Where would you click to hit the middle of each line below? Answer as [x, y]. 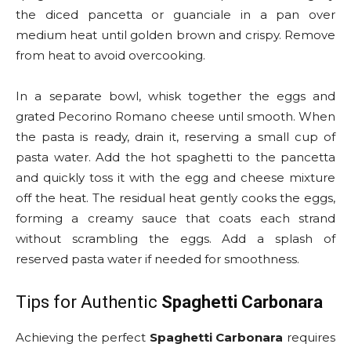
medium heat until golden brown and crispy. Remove [175, 35]
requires [309, 338]
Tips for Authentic [89, 302]
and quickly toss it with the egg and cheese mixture [175, 178]
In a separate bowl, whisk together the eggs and [175, 96]
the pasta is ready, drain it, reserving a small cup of [175, 137]
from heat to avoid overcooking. [110, 56]
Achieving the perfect [83, 338]
